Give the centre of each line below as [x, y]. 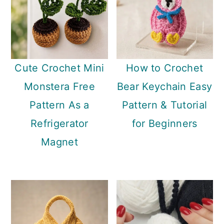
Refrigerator [59, 124]
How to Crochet [164, 68]
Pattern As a [59, 105]
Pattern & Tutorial [164, 105]
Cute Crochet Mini [59, 68]
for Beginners [164, 124]
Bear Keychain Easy [164, 87]
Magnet [59, 142]
